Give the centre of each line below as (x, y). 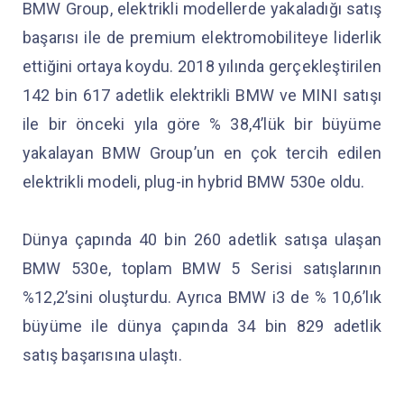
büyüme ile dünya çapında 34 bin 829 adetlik (202, 326)
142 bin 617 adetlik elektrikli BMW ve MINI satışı (202, 96)
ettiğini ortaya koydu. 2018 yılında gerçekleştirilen (202, 67)
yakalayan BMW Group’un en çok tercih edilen (202, 153)
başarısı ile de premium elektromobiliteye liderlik (202, 38)
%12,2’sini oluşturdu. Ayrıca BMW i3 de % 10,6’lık (202, 298)
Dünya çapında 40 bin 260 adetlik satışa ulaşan (202, 240)
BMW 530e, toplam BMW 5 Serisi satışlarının (202, 269)
